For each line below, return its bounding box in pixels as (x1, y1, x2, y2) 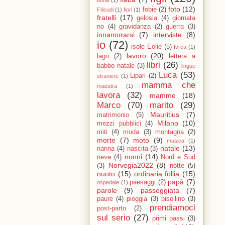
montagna (155, 129, 184, 136)
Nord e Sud (161, 154, 196, 161)
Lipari (130, 72, 146, 80)
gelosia (137, 15, 157, 22)
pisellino (161, 195, 185, 203)
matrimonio (97, 111, 129, 119)
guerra (166, 23, 184, 31)
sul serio (97, 213, 130, 223)
